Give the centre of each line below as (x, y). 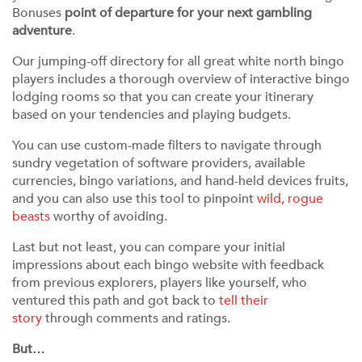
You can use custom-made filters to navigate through (167, 145)
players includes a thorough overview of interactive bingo (181, 79)
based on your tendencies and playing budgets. (152, 115)
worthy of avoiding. (110, 217)
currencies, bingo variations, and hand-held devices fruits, (180, 181)
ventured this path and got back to (116, 301)
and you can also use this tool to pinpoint (135, 199)
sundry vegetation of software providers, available (159, 163)
